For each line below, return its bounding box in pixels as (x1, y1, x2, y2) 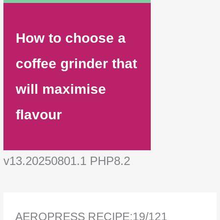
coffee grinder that (16, 55, 137, 71)
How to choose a (16, 30, 126, 46)
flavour (16, 107, 62, 122)
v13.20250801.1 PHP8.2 (3, 154, 131, 167)
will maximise (16, 81, 107, 97)
